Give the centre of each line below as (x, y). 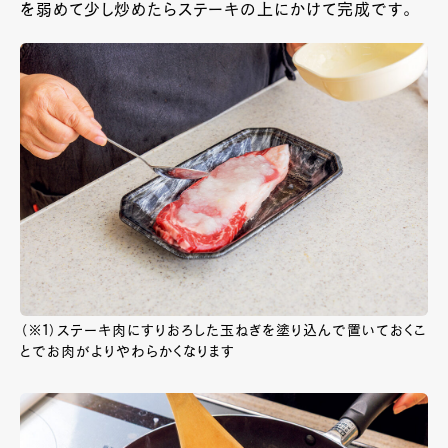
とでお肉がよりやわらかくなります (127, 351)
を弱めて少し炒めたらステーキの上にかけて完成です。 (216, 11)
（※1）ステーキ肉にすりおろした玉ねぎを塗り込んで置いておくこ (223, 330)
